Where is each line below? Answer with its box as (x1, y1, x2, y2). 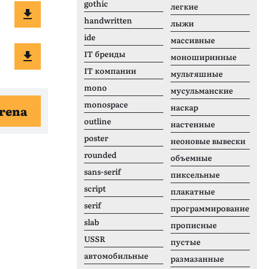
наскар (171, 101, 198, 113)
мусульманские (171, 85, 233, 96)
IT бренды (84, 48, 125, 59)
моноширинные (171, 51, 237, 62)
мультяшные (171, 68, 223, 79)
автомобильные (84, 250, 148, 261)
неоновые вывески (171, 135, 246, 147)
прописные (171, 219, 217, 231)
